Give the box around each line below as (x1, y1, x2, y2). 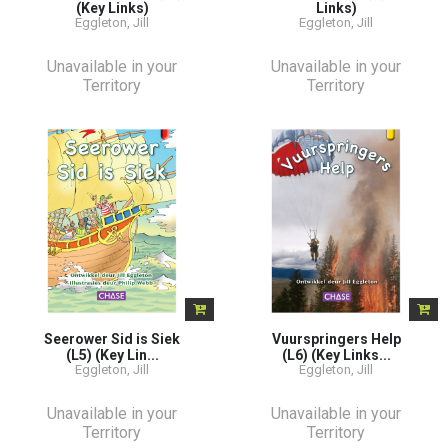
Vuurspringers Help (271, 330, 401, 347)
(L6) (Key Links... (281, 346, 391, 363)
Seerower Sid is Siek (44, 330, 180, 347)
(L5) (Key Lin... (65, 346, 159, 363)
